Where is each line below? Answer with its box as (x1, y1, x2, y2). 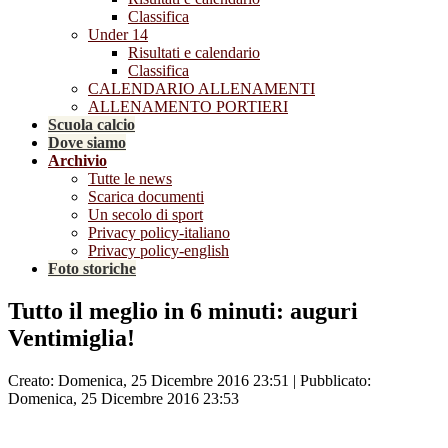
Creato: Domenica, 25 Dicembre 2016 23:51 (8, 371, 289, 389)
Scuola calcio (48, 116, 135, 133)
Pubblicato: (300, 371, 371, 389)
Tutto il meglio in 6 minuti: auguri (8, 297, 358, 324)
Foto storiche (48, 260, 136, 277)
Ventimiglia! (8, 324, 135, 351)
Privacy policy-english (88, 242, 229, 259)
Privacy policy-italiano (88, 224, 230, 241)
